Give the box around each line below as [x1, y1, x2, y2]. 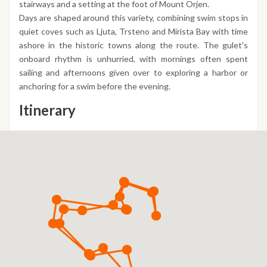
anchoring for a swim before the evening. [19, 80, 170, 91]
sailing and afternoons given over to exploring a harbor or [19, 67, 248, 77]
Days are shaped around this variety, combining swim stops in [19, 12, 248, 23]
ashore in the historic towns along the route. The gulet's [19, 39, 248, 50]
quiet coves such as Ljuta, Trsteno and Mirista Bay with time [19, 26, 248, 36]
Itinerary [19, 101, 76, 119]
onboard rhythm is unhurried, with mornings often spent [19, 53, 248, 64]
